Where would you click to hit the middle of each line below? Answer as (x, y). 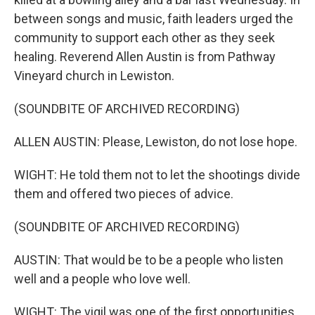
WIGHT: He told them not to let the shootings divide (157, 175)
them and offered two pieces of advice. (124, 194)
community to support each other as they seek (144, 38)
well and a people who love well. (102, 279)
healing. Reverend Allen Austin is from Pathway (145, 57)
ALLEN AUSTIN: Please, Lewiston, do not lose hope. (156, 142)
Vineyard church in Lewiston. (94, 76)
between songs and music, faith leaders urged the (154, 19)
